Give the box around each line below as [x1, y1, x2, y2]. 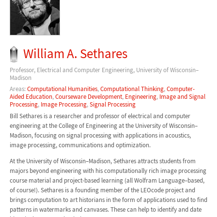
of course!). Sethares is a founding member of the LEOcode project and [9, 186, 195, 195]
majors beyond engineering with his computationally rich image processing [9, 167, 206, 175]
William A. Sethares [23, 45, 128, 62]
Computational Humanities [27, 84, 97, 93]
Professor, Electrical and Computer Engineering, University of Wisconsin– [9, 66, 199, 75]
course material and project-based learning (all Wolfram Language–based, [9, 176, 204, 185]
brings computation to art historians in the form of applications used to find [9, 196, 207, 204]
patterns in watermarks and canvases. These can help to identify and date [9, 205, 201, 214]
